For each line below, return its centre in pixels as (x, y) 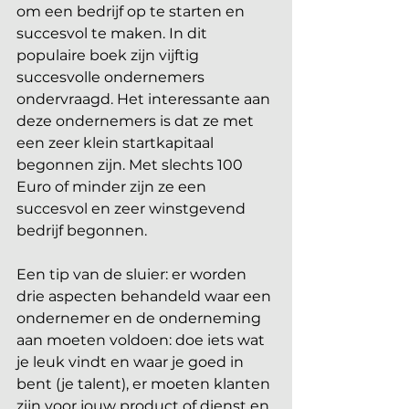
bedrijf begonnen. (82, 230)
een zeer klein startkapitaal (117, 142)
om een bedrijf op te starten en (132, 11)
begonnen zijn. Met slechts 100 (131, 164)
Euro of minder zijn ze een (113, 186)
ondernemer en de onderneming (141, 318)
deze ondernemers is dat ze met (137, 121)
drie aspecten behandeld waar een (146, 296)
